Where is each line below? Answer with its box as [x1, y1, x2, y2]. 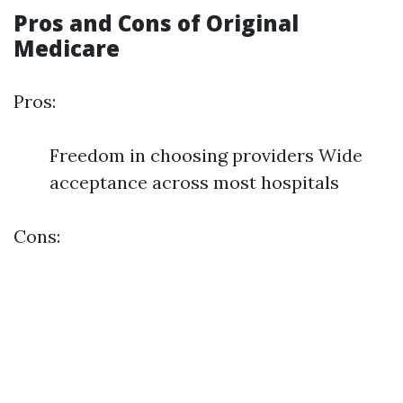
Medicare [13, 33, 120, 63]
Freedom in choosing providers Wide [49, 144, 363, 166]
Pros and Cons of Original [13, 8, 299, 38]
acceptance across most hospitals [49, 171, 339, 193]
